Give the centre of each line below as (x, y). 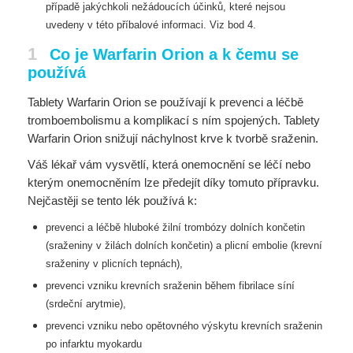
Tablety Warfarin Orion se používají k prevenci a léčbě (165, 102)
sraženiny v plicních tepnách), (114, 264)
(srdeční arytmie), (85, 304)
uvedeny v (71, 25)
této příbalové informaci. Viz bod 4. (176, 25)
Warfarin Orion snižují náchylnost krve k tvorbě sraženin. (173, 138)
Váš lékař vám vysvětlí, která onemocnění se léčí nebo (169, 164)
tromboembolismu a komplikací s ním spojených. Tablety (174, 120)
